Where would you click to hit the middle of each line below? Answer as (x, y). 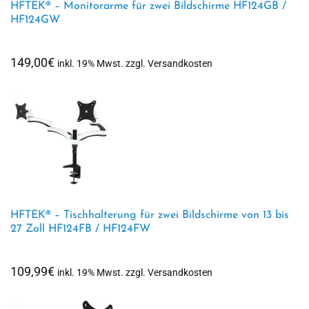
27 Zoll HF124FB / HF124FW (80, 229)
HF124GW (35, 20)
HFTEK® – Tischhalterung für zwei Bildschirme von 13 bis (150, 215)
